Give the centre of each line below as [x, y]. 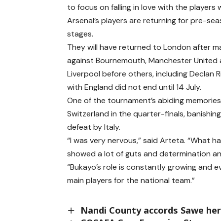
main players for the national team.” [131, 180]
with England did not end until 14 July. [134, 87]
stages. [80, 34]
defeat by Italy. [94, 127]
